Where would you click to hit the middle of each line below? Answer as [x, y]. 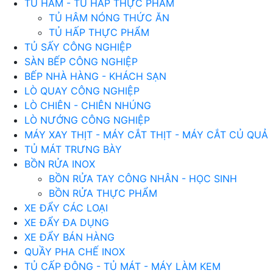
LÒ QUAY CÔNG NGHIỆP [82, 91]
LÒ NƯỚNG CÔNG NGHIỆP [87, 120]
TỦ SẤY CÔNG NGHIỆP [78, 47]
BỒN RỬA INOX [60, 164]
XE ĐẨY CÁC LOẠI [66, 208]
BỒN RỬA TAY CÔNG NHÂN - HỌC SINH [143, 179]
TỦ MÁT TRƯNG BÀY [73, 149]
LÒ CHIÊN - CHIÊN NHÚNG [88, 105]
